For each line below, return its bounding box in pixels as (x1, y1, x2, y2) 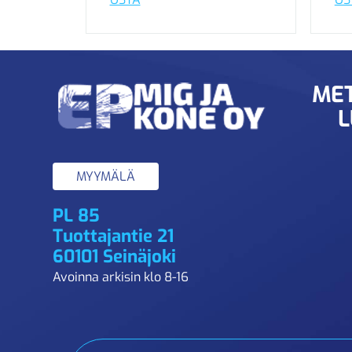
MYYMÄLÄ (76, 167, 136, 185)
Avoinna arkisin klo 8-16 (53, 268, 189, 285)
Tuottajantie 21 (53, 224, 174, 247)
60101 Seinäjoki (53, 244, 177, 268)
